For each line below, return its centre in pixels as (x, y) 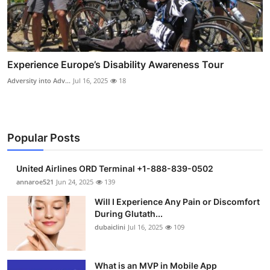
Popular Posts (44, 138)
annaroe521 (35, 182)
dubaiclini (110, 227)
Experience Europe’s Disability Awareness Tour (115, 65)
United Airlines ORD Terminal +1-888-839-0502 (115, 169)
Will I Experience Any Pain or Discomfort (177, 202)
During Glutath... (129, 214)
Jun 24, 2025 (75, 182)
